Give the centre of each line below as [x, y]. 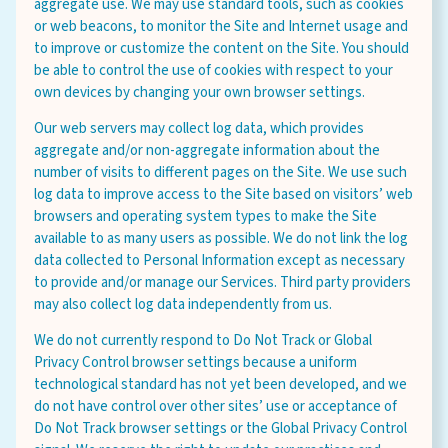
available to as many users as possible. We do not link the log [221, 238]
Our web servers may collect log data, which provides [199, 128]
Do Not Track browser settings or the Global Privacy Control [220, 428]
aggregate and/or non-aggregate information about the [207, 150]
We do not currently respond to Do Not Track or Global [203, 340]
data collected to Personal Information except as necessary [219, 260]
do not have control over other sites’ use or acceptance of [215, 406]
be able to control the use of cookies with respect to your [213, 70]
